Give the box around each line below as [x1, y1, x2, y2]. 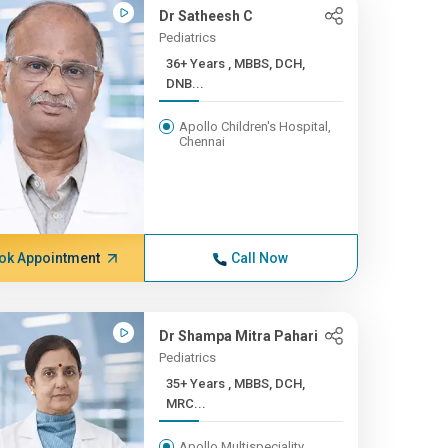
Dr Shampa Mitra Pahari [158, 328, 318, 344]
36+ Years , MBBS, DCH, [165, 56, 228, 71]
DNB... [165, 76, 204, 91]
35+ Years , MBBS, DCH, [165, 376, 228, 391]
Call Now [231, 250, 289, 266]
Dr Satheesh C [158, 8, 253, 24]
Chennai [178, 134, 225, 149]
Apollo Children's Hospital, [178, 119, 331, 134]
